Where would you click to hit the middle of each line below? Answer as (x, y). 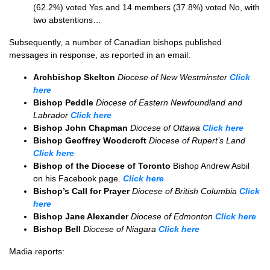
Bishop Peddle (64, 102)
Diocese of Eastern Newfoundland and (169, 102)
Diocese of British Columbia (186, 191)
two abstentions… (67, 20)
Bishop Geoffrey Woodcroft (91, 140)
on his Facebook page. (78, 178)
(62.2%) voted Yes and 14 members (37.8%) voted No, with (146, 7)
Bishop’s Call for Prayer (83, 191)
